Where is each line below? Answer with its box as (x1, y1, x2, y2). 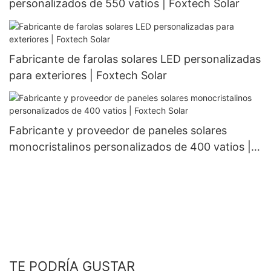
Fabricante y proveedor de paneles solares (9, 123, 227, 137)
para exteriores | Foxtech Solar (9, 68, 167, 82)
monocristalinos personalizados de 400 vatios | (9, 140, 251, 153)
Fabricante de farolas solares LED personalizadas (9, 52, 261, 65)
